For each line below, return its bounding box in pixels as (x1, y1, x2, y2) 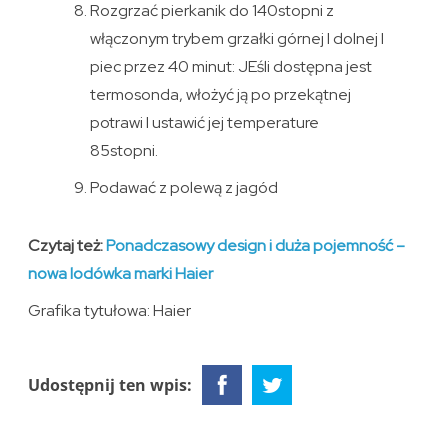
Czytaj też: (28, 234, 107, 256)
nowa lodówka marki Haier (28, 262, 214, 284)
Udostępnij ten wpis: (28, 373, 193, 396)
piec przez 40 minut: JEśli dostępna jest (89, 55, 372, 77)
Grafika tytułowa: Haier (28, 299, 192, 321)
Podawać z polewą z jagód (89, 176, 278, 198)
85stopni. (89, 139, 158, 161)
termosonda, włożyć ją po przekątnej (89, 83, 351, 105)
